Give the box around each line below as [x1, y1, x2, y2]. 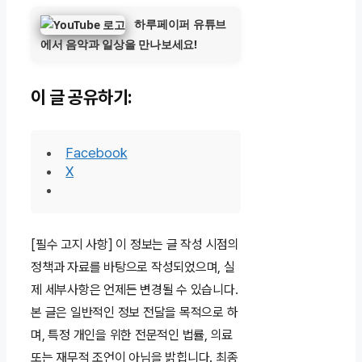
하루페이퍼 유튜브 [134, 15, 227, 32]
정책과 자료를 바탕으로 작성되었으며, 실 [31, 259, 235, 276]
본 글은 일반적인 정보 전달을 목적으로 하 [31, 305, 238, 321]
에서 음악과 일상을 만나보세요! [40, 36, 197, 53]
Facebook [65, 144, 128, 161]
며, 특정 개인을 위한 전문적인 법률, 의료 [31, 327, 234, 343]
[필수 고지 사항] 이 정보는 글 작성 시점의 [31, 237, 239, 253]
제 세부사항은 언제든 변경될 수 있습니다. [31, 282, 238, 298]
